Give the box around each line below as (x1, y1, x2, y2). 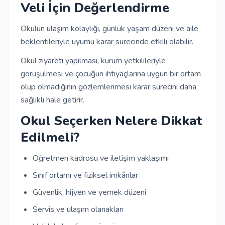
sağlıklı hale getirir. (21, 94, 84, 105)
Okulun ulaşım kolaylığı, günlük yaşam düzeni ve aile (21, 23, 198, 34)
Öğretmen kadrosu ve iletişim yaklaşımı (33, 153, 169, 164)
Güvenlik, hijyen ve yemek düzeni (33, 187, 146, 198)
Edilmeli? (21, 129, 80, 146)
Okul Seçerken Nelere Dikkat (21, 112, 202, 130)
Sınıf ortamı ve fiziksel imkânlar (33, 170, 138, 181)
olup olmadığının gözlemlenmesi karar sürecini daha (21, 81, 196, 92)
